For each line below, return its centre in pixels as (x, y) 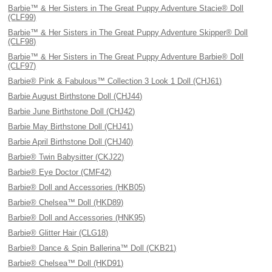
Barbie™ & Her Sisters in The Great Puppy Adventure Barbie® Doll (126, 57)
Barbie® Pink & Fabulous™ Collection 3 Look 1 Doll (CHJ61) (115, 81)
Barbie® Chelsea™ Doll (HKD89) (66, 202)
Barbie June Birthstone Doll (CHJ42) (72, 111)
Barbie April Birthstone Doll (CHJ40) (71, 142)
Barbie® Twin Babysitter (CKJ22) (66, 157)
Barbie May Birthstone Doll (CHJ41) (71, 127)
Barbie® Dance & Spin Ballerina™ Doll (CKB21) (92, 248)
